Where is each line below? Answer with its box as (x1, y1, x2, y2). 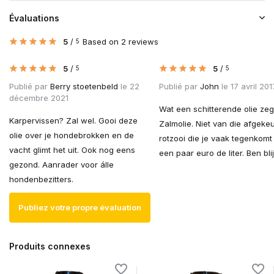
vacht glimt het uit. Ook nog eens (9, 145, 135, 155)
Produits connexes (9, 241, 91, 252)
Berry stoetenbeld (50, 81, 118, 92)
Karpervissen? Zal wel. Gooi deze (9, 116, 138, 126)
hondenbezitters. (9, 174, 73, 185)
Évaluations (9, 13, 59, 24)
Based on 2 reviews (83, 37, 158, 47)
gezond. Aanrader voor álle (9, 160, 114, 170)
